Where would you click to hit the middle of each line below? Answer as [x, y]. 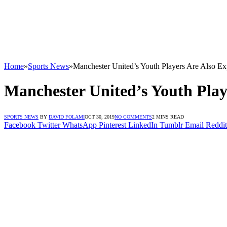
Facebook [20, 125]
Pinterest [112, 125]
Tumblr [171, 125]
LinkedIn [143, 125]
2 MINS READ [168, 117]
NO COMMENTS [133, 117]
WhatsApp [80, 125]
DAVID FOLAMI [67, 117]
